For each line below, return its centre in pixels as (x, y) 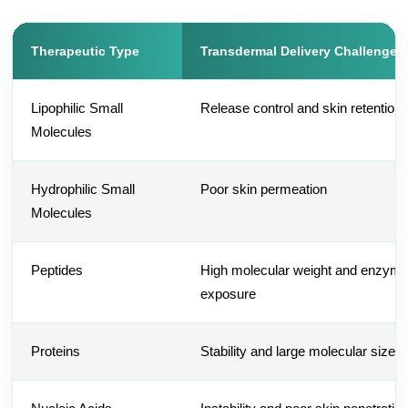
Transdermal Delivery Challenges (303, 51)
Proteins (56, 351)
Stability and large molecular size (298, 351)
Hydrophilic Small (83, 189)
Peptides (57, 270)
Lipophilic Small (77, 108)
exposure (229, 294)
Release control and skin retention (301, 108)
